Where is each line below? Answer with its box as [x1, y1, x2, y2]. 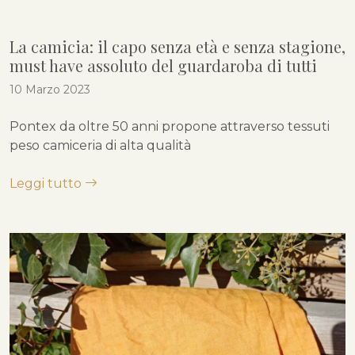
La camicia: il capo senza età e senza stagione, [10, 35, 345, 57]
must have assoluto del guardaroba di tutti [10, 54, 317, 76]
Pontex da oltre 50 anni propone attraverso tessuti [10, 118, 330, 134]
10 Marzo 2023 [10, 82, 90, 97]
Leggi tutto [10, 175, 85, 191]
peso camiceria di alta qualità [10, 137, 194, 153]
